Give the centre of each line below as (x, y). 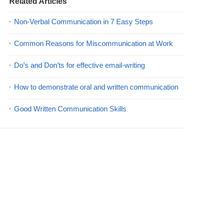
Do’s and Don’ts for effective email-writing (79, 65)
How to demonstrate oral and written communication (96, 87)
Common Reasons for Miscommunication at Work (93, 43)
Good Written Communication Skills (70, 109)
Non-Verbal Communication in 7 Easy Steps (84, 22)
